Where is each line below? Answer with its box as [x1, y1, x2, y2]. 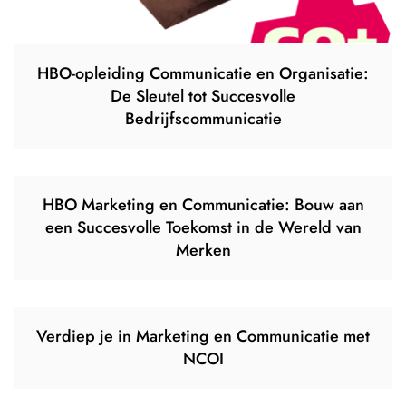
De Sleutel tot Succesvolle [111, 83, 295, 108]
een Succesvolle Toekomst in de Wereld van [44, 215, 362, 239]
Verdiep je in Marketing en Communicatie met [36, 324, 370, 348]
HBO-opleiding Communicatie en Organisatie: [37, 61, 369, 85]
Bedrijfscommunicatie [124, 106, 282, 130]
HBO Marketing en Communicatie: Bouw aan [42, 192, 364, 217]
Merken [175, 237, 231, 262]
